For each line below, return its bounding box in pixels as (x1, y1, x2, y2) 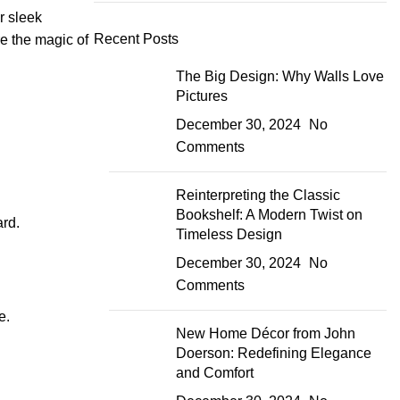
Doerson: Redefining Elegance (175, 345, 371, 361)
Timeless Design (175, 226, 282, 242)
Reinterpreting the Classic (175, 187, 340, 203)
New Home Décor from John (175, 325, 355, 341)
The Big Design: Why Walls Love (175, 68, 384, 84)
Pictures (175, 87, 228, 104)
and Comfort (175, 364, 254, 380)
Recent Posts (93, 30, 179, 46)
